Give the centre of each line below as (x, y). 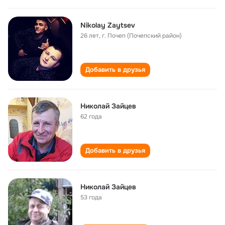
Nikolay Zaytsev (108, 25)
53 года (91, 197)
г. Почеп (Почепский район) (142, 36)
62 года (91, 117)
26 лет (90, 36)
